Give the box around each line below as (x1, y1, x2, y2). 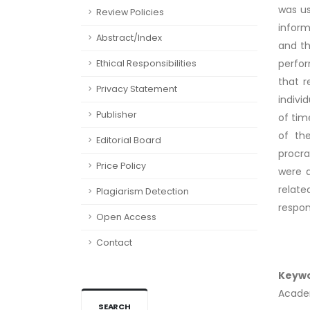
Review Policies (96, 6, 164, 18)
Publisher (96, 109, 137, 120)
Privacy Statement (96, 83, 177, 95)
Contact (96, 237, 132, 248)
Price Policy (96, 160, 146, 172)
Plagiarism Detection (96, 185, 189, 197)
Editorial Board (96, 134, 161, 146)
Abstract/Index (96, 32, 162, 44)
